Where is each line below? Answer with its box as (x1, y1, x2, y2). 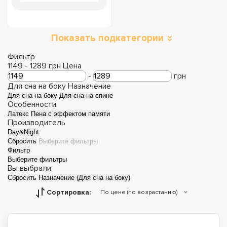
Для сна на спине (59, 92, 113, 99)
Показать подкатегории (51, 32, 164, 44)
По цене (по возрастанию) (100, 188, 177, 196)
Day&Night (8, 128, 39, 136)
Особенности (8, 99, 56, 109)
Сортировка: (46, 188, 91, 197)
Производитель (8, 118, 65, 128)
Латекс (8, 110, 29, 118)
